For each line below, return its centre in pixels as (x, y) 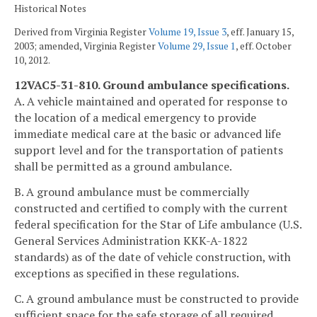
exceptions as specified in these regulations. (127, 273)
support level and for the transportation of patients (149, 150)
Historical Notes (50, 8)
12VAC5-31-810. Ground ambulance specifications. (152, 85)
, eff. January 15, (260, 32)
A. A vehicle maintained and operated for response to (151, 101)
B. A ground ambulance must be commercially (132, 191)
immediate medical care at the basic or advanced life (148, 134)
